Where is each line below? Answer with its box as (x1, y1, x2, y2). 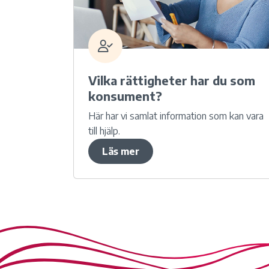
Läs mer (101, 145, 139, 158)
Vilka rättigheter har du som (88, 73, 255, 88)
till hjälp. (88, 125, 120, 138)
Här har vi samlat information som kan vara (88, 110, 264, 122)
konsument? (88, 88, 162, 104)
